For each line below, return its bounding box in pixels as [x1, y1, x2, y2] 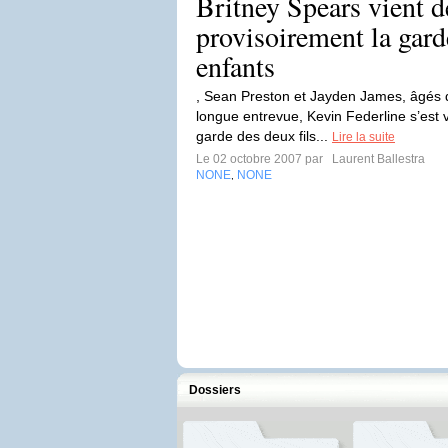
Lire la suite [332, 130, 395, 144]
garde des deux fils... [196, 128, 332, 144]
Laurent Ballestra [329, 152, 425, 166]
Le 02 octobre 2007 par [196, 152, 329, 166]
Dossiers [189, 383, 241, 397]
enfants [196, 47, 275, 85]
